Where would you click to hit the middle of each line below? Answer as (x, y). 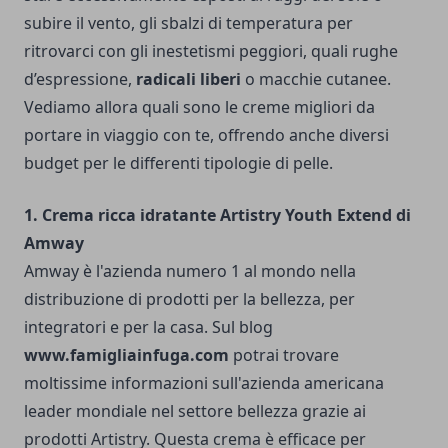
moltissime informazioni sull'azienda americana (204, 382)
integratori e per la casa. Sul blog (148, 326)
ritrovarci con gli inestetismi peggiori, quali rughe (211, 50)
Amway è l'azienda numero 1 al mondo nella (190, 270)
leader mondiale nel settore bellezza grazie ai (195, 410)
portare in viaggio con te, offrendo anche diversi (206, 134)
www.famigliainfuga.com (126, 354)
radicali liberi (188, 78)
